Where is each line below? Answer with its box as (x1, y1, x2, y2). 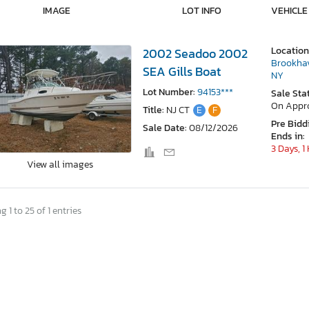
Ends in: (270, 128, 305, 143)
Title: (143, 102, 164, 117)
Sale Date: (143, 120, 187, 135)
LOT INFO (181, 3, 221, 18)
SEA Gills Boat (143, 62, 221, 81)
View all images (27, 157, 93, 172)
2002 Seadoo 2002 (143, 44, 248, 63)
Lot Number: (143, 84, 195, 99)
